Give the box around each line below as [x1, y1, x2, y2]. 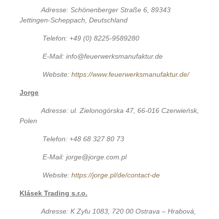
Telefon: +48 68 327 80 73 [43, 134, 125, 143]
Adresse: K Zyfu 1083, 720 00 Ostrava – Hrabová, [41, 207, 196, 215]
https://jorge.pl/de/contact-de [71, 171, 160, 179]
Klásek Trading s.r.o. [20, 189, 88, 197]
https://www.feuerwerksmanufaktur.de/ [71, 70, 190, 78]
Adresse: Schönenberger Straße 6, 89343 [41, 5, 171, 14]
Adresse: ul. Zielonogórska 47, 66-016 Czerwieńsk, [41, 106, 199, 114]
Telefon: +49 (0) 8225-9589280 [43, 34, 140, 42]
